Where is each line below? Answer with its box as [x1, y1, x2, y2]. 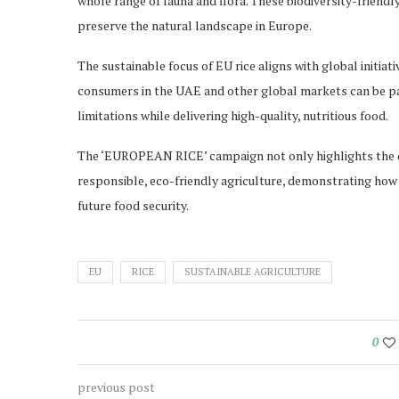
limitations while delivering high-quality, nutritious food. [77, 107, 388, 125]
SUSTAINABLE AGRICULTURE [184, 265, 321, 279]
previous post [77, 379, 155, 396]
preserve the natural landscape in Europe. [77, 17, 312, 35]
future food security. [77, 197, 189, 215]
